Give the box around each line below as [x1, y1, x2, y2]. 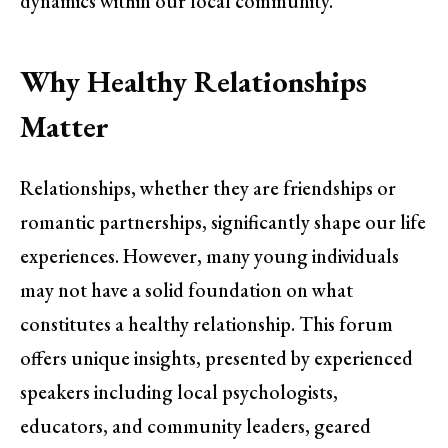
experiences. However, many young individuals [20, 243, 399, 270]
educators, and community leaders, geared [20, 413, 371, 440]
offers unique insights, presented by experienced [20, 345, 413, 372]
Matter [20, 106, 109, 146]
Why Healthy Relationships [20, 61, 367, 101]
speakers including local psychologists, [20, 379, 338, 406]
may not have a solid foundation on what [20, 277, 353, 304]
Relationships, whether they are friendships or [20, 175, 396, 202]
